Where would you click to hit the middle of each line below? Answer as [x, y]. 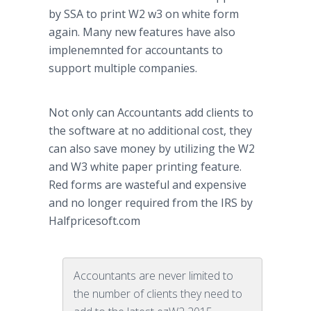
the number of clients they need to [158, 294]
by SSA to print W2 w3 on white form [144, 14]
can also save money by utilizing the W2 [152, 149]
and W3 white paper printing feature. [145, 167]
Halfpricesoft [83, 221]
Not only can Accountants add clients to [151, 112]
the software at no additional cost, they [150, 131]
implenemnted [86, 50]
